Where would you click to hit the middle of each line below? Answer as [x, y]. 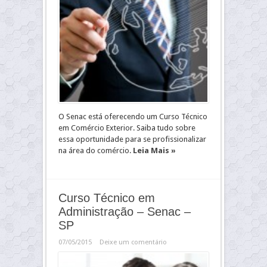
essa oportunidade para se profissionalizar [132, 139]
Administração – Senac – [125, 212]
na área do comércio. [96, 150]
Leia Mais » [154, 150]
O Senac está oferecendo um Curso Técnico [133, 117]
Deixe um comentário [133, 242]
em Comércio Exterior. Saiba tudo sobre [127, 128]
